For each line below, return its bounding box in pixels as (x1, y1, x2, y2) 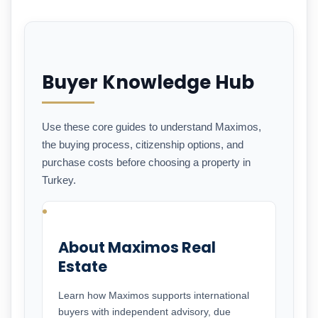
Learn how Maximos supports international (58, 289, 249, 301)
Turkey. (42, 173, 76, 186)
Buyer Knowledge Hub (42, 70, 254, 96)
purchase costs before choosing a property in (42, 155, 251, 168)
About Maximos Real (58, 236, 216, 258)
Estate (58, 256, 107, 277)
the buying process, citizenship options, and (42, 138, 243, 150)
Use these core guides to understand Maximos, (42, 120, 261, 133)
